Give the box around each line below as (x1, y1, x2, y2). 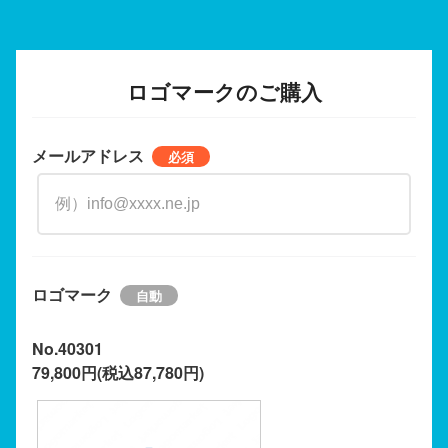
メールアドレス (32, 143, 144, 167)
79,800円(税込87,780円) (32, 360, 204, 384)
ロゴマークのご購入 (126, 76, 322, 106)
